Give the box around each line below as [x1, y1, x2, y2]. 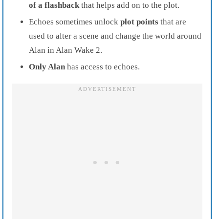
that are [158, 17, 186, 26]
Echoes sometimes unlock [29, 17, 120, 26]
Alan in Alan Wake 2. [29, 45, 102, 55]
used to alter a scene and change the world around [29, 31, 201, 41]
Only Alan [29, 62, 65, 71]
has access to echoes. [65, 62, 144, 71]
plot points [120, 17, 158, 26]
